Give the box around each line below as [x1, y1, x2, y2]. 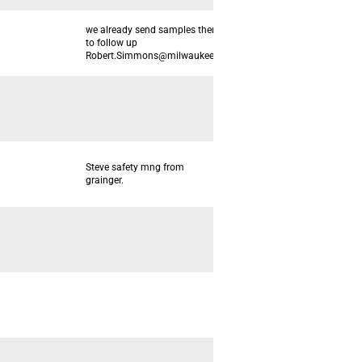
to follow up [86, 37, 137, 48]
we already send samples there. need [86, 24, 246, 36]
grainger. [86, 175, 124, 186]
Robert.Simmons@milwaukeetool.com [86, 50, 253, 61]
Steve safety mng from [86, 162, 184, 173]
